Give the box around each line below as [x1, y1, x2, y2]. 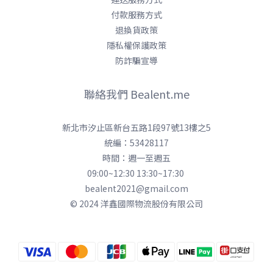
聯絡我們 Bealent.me [83, 85, 190, 102]
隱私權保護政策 [107, 38, 166, 51]
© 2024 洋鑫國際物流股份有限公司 [70, 197, 203, 210]
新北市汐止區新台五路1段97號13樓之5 [62, 121, 211, 133]
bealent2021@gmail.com [85, 182, 188, 194]
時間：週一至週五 [102, 151, 171, 164]
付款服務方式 [111, 8, 162, 21]
